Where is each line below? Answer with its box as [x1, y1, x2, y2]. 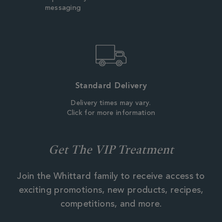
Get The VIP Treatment [48, 141, 174, 157]
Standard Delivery [75, 80, 147, 90]
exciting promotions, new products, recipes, [18, 186, 204, 195]
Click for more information [66, 110, 156, 117]
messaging [45, 4, 81, 12]
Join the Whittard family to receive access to [17, 172, 205, 181]
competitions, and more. [60, 200, 162, 209]
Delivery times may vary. [71, 100, 151, 107]
